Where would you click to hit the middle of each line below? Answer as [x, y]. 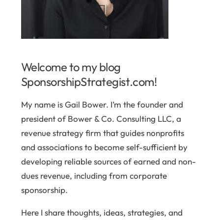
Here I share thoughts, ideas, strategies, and [102, 212]
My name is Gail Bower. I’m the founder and [102, 104]
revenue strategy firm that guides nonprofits [102, 133]
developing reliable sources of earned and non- [108, 161]
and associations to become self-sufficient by [104, 147]
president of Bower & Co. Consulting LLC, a [101, 119]
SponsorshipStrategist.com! [89, 82]
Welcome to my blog [71, 67]
